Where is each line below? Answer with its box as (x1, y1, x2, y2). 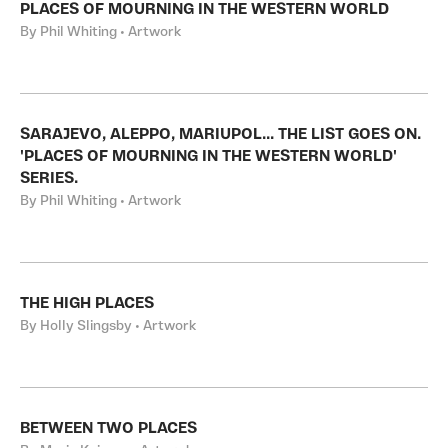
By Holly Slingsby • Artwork (20, 319, 196, 334)
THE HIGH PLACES (20, 296, 154, 312)
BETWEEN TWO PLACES (20, 421, 197, 437)
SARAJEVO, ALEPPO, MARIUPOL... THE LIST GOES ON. (20, 127, 421, 143)
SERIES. (20, 171, 78, 187)
